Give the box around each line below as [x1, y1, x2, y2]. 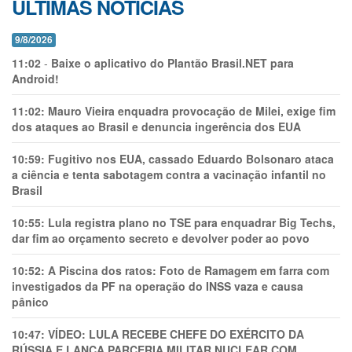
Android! [12, 71, 59, 87]
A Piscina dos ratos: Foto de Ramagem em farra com [48, 262, 329, 279]
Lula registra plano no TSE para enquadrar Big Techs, [48, 214, 335, 231]
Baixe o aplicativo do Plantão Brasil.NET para [51, 55, 294, 71]
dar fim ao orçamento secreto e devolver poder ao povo [12, 230, 310, 247]
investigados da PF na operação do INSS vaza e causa [12, 278, 303, 295]
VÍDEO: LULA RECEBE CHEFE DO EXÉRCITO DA [48, 326, 304, 343]
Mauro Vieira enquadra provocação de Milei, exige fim [48, 103, 335, 119]
